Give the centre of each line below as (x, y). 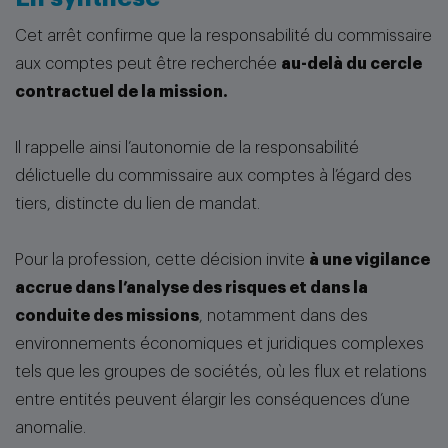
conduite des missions (107, 316)
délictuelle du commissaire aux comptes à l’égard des (213, 176)
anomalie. (50, 428)
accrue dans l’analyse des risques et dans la (191, 288)
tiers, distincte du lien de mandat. (137, 204)
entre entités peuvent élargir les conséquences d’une (212, 400)
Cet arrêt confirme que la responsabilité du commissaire (223, 36)
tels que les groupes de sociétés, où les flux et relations (221, 372)
